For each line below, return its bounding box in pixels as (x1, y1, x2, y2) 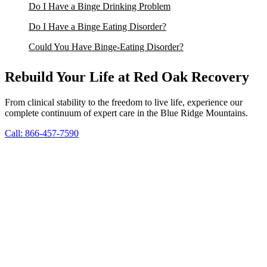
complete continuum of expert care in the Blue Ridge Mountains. (5, 108, 248, 119)
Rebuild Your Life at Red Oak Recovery (5, 69, 249, 85)
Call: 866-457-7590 (5, 128, 79, 139)
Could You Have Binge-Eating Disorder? (29, 42, 184, 52)
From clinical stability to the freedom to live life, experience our (5, 97, 243, 108)
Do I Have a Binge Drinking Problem (29, 1, 170, 12)
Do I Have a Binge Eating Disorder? (29, 21, 166, 32)
